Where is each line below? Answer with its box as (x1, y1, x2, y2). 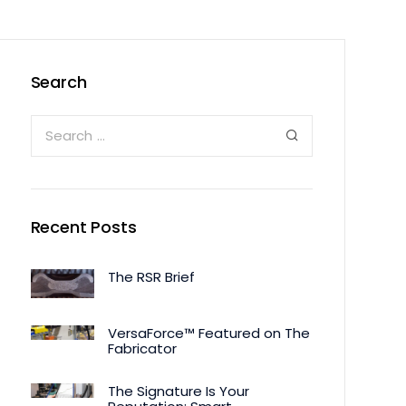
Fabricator (107, 338, 177, 358)
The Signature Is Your (107, 381, 249, 401)
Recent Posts (30, 216, 137, 238)
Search (30, 71, 87, 93)
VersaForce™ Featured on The (107, 323, 310, 343)
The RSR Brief (107, 267, 195, 286)
